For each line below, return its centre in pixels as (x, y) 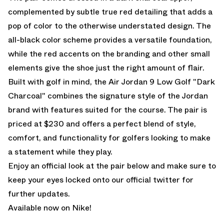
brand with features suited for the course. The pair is (107, 109)
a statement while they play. (60, 151)
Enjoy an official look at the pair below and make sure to (112, 165)
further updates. (39, 193)
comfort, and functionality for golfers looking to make (109, 137)
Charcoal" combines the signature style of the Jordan (108, 95)
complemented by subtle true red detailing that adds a (110, 11)
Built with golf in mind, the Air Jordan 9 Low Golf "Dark (111, 81)
